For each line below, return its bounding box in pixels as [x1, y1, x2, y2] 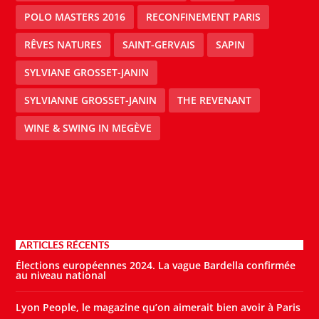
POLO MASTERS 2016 [24, 10, 126, 24]
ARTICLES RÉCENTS [19, 239, 110, 251]
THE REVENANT [177, 93, 252, 108]
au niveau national [16, 268, 107, 283]
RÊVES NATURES [24, 38, 103, 52]
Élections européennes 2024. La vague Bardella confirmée [16, 258, 296, 273]
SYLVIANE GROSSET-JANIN [24, 66, 150, 80]
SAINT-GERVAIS [122, 38, 196, 52]
